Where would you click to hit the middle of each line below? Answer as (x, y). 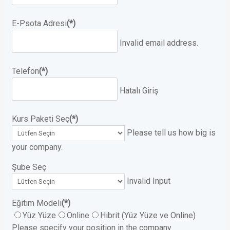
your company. (37, 147)
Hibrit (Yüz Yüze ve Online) (148, 216)
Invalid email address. (159, 43)
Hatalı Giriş (139, 91)
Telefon (25, 71)
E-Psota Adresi (39, 24)
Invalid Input (149, 181)
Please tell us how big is (171, 133)
